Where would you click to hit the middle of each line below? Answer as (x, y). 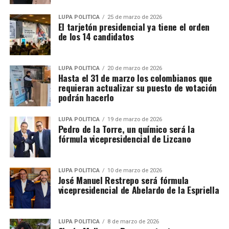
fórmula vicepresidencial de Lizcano (124, 139)
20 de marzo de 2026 (134, 68)
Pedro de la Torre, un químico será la (126, 129)
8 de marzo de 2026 (133, 222)
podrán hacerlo (86, 97)
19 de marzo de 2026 (134, 119)
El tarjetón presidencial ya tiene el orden (134, 27)
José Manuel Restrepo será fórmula (123, 180)
